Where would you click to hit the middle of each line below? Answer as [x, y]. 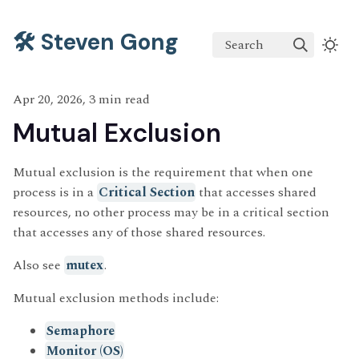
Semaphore [80, 331]
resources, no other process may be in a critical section [171, 212]
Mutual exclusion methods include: [116, 298]
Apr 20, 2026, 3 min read [81, 99]
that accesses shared [256, 192]
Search [245, 44]
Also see [38, 265]
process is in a [55, 192]
